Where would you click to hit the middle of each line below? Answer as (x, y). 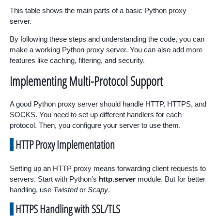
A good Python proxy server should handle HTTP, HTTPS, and (108, 104)
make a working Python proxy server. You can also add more (106, 49)
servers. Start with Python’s (54, 179)
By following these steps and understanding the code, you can (107, 39)
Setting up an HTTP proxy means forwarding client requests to (108, 168)
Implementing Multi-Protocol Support (86, 81)
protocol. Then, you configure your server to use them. (95, 125)
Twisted (65, 189)
